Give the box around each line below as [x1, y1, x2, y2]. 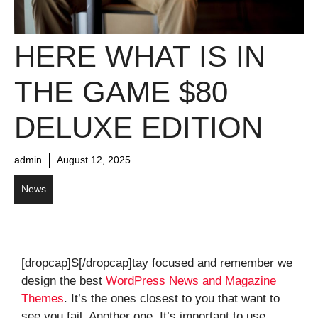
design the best [21, 273, 106, 287]
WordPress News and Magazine [106, 273, 276, 287]
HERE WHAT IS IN [14, 39, 265, 73]
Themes [21, 291, 64, 305]
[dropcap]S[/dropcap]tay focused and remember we [21, 256, 292, 270]
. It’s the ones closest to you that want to [64, 291, 280, 305]
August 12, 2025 [57, 153, 131, 165]
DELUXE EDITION [14, 110, 263, 144]
